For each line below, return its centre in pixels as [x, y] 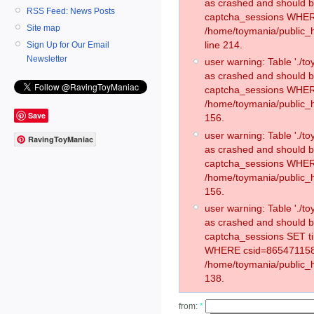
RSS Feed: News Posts [71, 11]
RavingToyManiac [61, 139]
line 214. [224, 45]
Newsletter [47, 59]
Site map [43, 28]
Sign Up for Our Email [68, 45]
